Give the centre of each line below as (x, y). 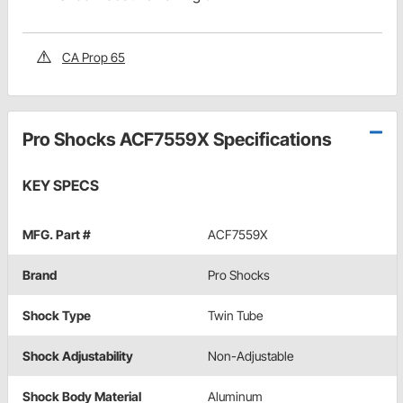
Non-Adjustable (251, 355)
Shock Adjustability (78, 355)
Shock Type (57, 315)
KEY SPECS (61, 185)
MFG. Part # (57, 234)
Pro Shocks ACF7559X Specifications (177, 139)
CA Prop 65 (94, 57)
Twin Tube (235, 315)
